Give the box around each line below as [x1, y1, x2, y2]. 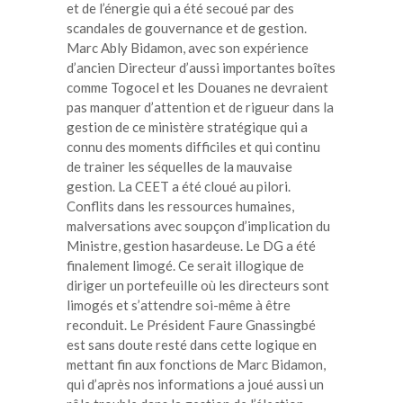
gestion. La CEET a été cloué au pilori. [67, 177, 291, 194]
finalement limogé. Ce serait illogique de [67, 256, 304, 273]
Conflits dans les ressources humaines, [67, 197, 294, 214]
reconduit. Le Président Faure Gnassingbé [67, 316, 316, 333]
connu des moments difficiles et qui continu [67, 138, 320, 155]
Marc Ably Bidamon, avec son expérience [67, 39, 309, 56]
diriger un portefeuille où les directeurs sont [67, 276, 329, 293]
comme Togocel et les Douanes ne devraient [67, 78, 328, 95]
